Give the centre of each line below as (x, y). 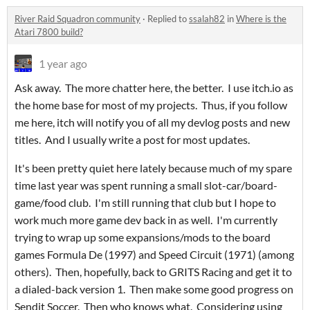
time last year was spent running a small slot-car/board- (146, 185)
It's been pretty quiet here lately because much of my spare (153, 168)
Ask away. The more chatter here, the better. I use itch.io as (154, 88)
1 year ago (63, 64)
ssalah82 (207, 19)
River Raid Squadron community (77, 19)
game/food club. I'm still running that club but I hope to (145, 203)
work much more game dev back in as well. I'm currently (146, 220)
